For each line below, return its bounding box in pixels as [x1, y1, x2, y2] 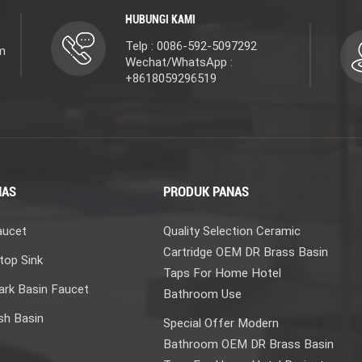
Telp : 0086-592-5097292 [124, 39, 257, 54]
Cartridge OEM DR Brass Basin [163, 245, 329, 260]
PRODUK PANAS [163, 183, 250, 200]
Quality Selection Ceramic [163, 224, 301, 239]
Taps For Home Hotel [163, 266, 282, 281]
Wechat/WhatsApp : [124, 55, 233, 70]
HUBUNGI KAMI [124, 13, 196, 27]
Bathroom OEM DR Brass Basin [163, 337, 335, 352]
